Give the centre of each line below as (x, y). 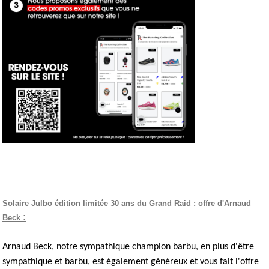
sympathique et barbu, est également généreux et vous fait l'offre (131, 261)
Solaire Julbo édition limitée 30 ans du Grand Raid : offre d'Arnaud (127, 203)
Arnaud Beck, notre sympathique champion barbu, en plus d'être (128, 246)
